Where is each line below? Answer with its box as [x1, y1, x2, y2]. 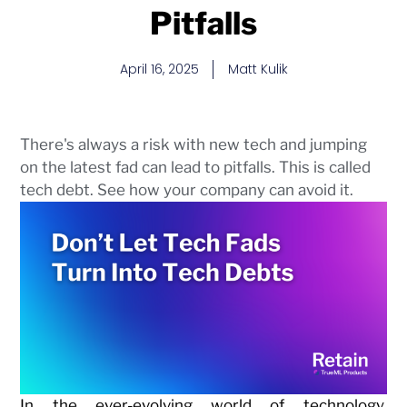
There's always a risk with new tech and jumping [20, 135, 368, 154]
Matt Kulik [227, 60, 288, 78]
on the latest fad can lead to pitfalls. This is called [20, 158, 372, 176]
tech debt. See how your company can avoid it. [20, 181, 354, 199]
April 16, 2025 [119, 60, 199, 78]
